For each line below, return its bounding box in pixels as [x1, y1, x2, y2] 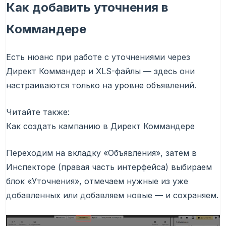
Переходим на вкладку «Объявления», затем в [6, 148, 197, 158]
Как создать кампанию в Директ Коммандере [6, 121, 195, 132]
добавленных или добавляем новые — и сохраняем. [6, 190, 218, 201]
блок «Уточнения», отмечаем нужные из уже [6, 176, 188, 187]
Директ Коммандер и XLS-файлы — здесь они [6, 66, 195, 77]
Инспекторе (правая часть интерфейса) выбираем [6, 162, 212, 173]
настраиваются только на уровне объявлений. [6, 80, 196, 91]
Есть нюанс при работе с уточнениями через [6, 52, 190, 63]
